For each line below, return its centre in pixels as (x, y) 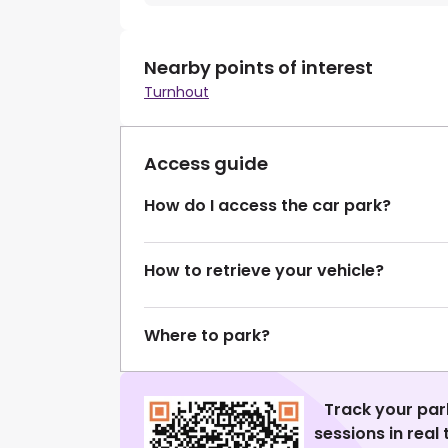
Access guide (206, 164)
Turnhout (176, 92)
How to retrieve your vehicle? (264, 271)
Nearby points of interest (258, 68)
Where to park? (207, 336)
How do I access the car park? (267, 206)
